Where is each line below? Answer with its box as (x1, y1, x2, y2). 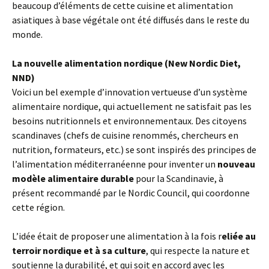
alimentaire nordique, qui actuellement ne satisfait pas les (12, 100, 252, 113)
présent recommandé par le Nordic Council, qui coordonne (12, 187, 250, 199)
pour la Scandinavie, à (134, 172, 223, 185)
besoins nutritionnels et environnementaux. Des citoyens (12, 115, 247, 127)
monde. (12, 28, 43, 41)
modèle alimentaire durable (12, 172, 134, 185)
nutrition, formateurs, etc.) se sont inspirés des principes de (12, 144, 256, 156)
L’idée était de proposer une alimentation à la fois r (12, 230, 222, 243)
